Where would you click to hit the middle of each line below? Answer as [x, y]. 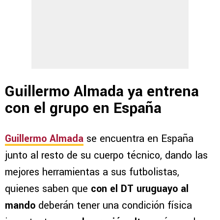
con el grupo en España [83, 109]
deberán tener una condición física [114, 205]
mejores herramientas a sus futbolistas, [92, 172]
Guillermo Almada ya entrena [102, 92]
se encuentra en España [138, 138]
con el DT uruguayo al [140, 189]
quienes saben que [48, 189]
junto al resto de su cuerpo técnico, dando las [106, 155]
